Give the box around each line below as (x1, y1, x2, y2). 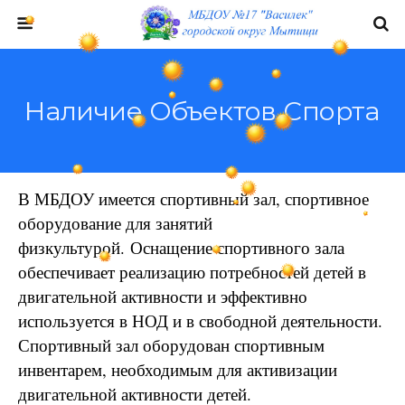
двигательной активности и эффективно (18, 285, 307, 307)
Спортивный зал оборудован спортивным (18, 334, 325, 356)
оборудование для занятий (18, 212, 212, 234)
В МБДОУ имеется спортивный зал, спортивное (18, 187, 369, 210)
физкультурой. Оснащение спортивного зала (18, 236, 344, 259)
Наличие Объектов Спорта (24, 95, 381, 127)
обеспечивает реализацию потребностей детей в (18, 260, 366, 283)
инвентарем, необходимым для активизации (18, 358, 337, 381)
